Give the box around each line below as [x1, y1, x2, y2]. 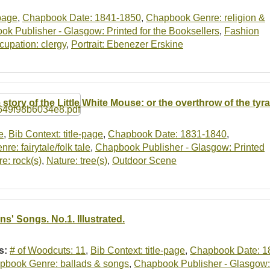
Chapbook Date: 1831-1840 [108, 128, 227, 139]
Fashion [224, 25, 259, 36]
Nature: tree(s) [46, 155, 107, 166]
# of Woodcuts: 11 [10, 245, 86, 256]
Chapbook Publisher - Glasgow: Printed [95, 142, 265, 152]
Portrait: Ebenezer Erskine [71, 39, 183, 49]
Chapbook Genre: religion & [146, 12, 265, 23]
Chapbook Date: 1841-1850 [22, 12, 141, 23]
